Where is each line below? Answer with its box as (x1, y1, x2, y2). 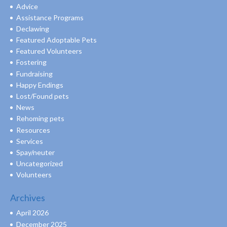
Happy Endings (16, 80, 63, 89)
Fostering (16, 58, 47, 67)
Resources (16, 125, 50, 134)
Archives (10, 192, 45, 204)
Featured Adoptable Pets (16, 35, 97, 45)
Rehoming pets (16, 114, 64, 123)
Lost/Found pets (16, 92, 69, 101)
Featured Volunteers (16, 47, 82, 56)
